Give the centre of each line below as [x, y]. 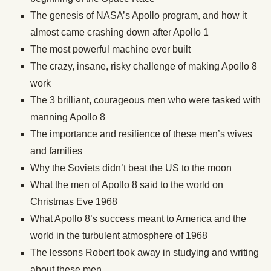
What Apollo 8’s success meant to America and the [138, 219]
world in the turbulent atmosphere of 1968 [119, 236]
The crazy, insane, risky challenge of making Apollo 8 [144, 66]
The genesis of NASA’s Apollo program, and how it [139, 15]
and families [56, 151]
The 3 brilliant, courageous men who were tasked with [145, 100]
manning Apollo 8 [69, 117]
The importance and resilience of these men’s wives [141, 134]
